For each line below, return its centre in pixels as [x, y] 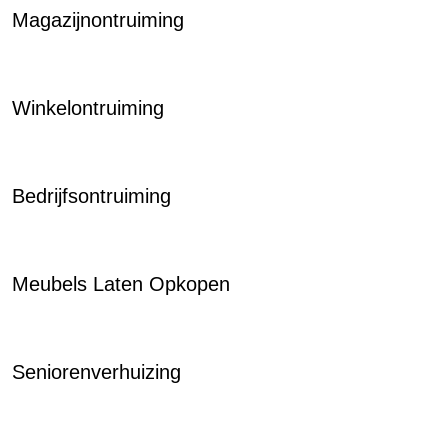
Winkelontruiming [88, 108]
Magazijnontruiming [98, 20]
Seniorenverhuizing [96, 372]
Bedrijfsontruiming [91, 196]
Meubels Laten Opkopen [121, 284]
